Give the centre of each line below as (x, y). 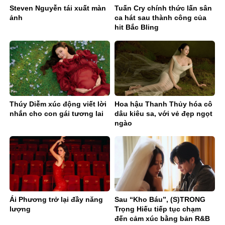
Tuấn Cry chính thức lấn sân (163, 8)
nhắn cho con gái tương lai (57, 113)
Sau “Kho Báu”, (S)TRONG (160, 200)
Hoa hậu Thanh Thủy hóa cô (163, 104)
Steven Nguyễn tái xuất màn (58, 8)
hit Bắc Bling (137, 27)
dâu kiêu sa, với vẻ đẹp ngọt (163, 113)
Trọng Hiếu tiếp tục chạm (158, 209)
